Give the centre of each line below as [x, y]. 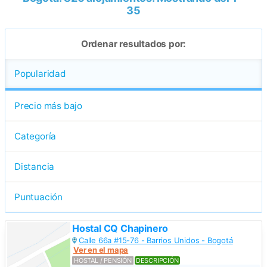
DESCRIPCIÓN [157, 260]
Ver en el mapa [101, 249]
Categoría [35, 136]
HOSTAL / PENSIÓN [103, 260]
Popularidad [40, 73]
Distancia [35, 166]
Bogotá [220, 240]
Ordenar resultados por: [133, 44]
